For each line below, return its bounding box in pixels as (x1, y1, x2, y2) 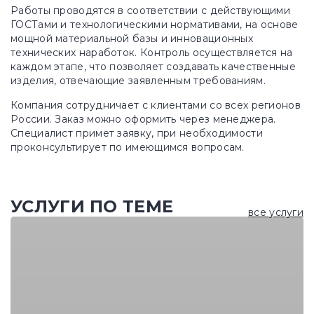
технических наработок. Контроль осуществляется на (11, 46, 293, 59)
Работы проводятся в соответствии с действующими (11, 4, 291, 17)
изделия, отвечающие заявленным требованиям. (11, 74, 266, 87)
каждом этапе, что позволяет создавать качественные (11, 60, 296, 73)
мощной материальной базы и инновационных (11, 32, 253, 45)
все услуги (248, 206, 303, 219)
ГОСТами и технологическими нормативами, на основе (11, 18, 299, 31)
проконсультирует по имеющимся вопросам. (11, 141, 245, 153)
